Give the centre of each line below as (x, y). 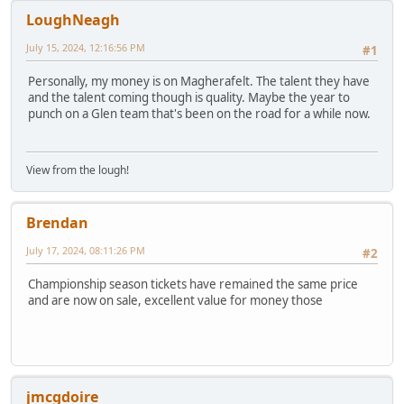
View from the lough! (78, 170)
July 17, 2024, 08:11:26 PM (86, 251)
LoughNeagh (73, 20)
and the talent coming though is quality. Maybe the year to (189, 98)
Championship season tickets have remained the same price (193, 285)
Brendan (57, 223)
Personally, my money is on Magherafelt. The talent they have (199, 82)
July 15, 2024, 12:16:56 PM (86, 48)
